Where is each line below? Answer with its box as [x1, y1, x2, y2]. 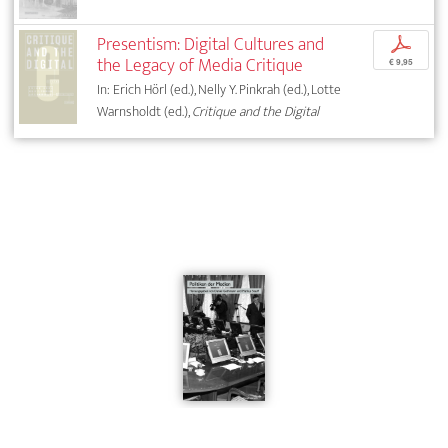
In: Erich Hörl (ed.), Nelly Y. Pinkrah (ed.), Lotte [97, 77, 342, 101]
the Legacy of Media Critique [97, 49, 304, 81]
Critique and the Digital [192, 99, 320, 123]
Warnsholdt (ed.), [97, 99, 193, 123]
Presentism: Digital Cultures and [97, 28, 325, 60]
